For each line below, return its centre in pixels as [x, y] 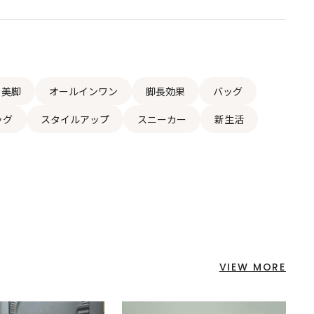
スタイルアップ [75, 120]
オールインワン [83, 91]
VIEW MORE [252, 267]
